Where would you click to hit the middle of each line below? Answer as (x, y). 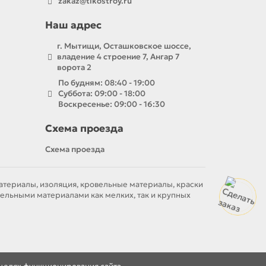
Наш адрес (73, 25)
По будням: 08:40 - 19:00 (106, 83)
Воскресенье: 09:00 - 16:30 (111, 104)
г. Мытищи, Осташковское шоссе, (124, 46)
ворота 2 (74, 67)
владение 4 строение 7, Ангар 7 (118, 57)
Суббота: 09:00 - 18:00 (102, 94)
